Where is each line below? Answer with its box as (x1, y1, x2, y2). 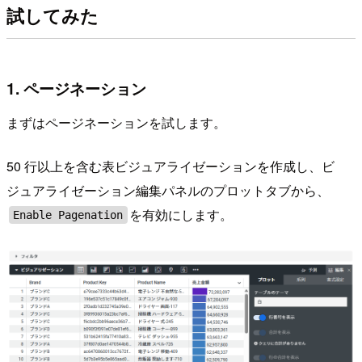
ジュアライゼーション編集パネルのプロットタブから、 (6, 180, 330, 200)
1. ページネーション (6, 77, 146, 100)
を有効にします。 (129, 204, 234, 224)
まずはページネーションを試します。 (6, 112, 226, 132)
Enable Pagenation (13, 208, 124, 221)
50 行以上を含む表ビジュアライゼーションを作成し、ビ (6, 156, 335, 175)
